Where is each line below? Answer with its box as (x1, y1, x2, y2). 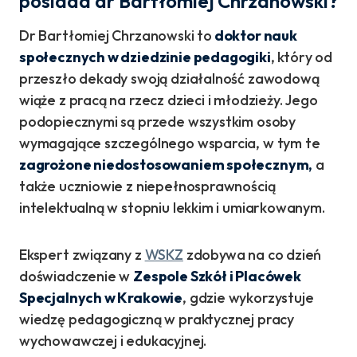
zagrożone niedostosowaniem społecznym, (19, 155, 313, 174)
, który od (270, 48, 332, 66)
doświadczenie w (19, 267, 134, 285)
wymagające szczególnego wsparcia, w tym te (19, 134, 320, 152)
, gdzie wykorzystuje (182, 288, 314, 307)
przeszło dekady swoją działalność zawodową (19, 69, 320, 88)
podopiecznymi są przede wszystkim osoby (19, 112, 296, 131)
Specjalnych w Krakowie (19, 288, 183, 307)
